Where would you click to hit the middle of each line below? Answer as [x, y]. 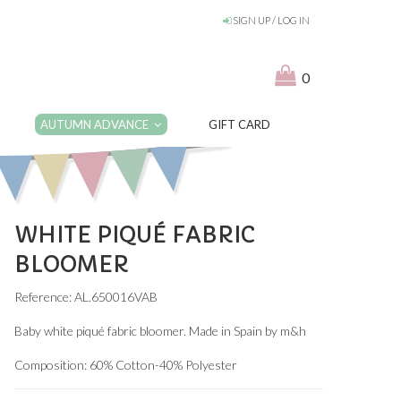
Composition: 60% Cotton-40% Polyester [126, 365]
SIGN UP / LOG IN [270, 20]
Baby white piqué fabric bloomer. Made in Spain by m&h [160, 331]
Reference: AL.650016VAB [86, 297]
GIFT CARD [239, 125]
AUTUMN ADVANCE [97, 125]
